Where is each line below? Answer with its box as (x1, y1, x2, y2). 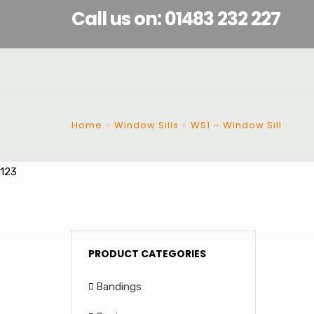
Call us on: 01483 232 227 (71, 6, 280, 32)
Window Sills (114, 118, 179, 132)
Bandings (96, 280, 142, 293)
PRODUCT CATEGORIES (88, 247, 206, 261)
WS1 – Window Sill (191, 118, 282, 132)
